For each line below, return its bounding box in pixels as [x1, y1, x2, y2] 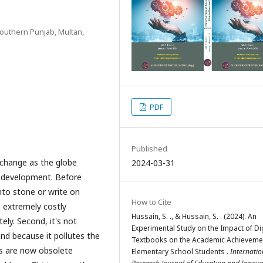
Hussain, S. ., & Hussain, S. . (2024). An [131, 211, 257, 222]
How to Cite [131, 197, 171, 208]
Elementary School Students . [131, 247, 230, 257]
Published [131, 143, 167, 154]
